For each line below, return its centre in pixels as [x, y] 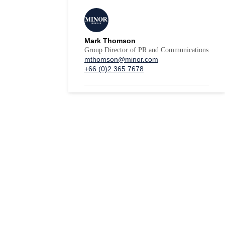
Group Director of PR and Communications [146, 50]
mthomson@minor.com [121, 59]
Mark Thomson [110, 41]
